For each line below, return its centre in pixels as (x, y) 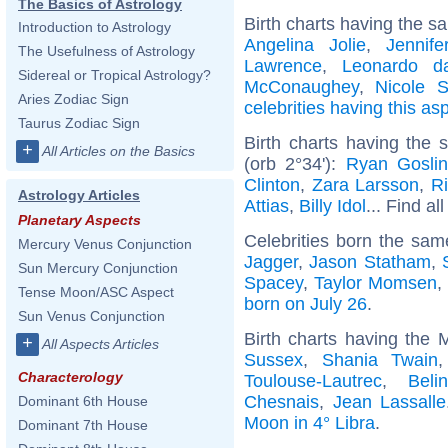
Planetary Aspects (79, 220)
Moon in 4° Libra (309, 422)
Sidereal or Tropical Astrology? (114, 75)
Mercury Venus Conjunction (105, 244)
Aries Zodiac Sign (73, 99)
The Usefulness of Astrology (106, 51)
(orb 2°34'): (295, 163)
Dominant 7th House (83, 425)
